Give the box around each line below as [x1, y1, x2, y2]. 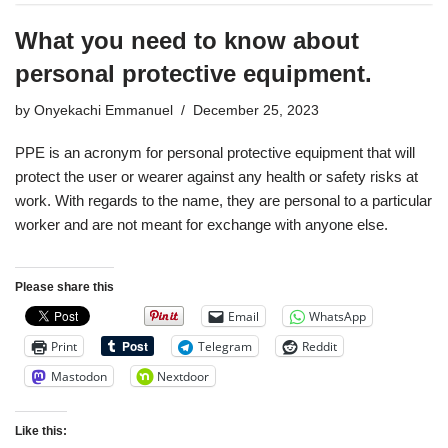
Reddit [302, 337, 337, 355]
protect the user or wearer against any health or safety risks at [15, 168, 418, 186]
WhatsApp [309, 307, 366, 325]
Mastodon [51, 367, 107, 385]
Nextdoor [157, 367, 209, 385]
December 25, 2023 [193, 103, 319, 119]
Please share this [15, 280, 114, 295]
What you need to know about [15, 27, 359, 55]
